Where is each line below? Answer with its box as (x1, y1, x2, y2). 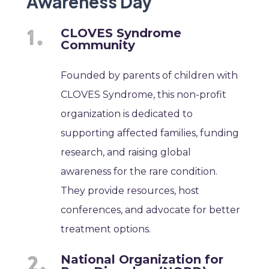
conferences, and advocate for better (61, 204, 241, 216)
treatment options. (61, 223, 151, 235)
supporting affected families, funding (61, 127, 240, 139)
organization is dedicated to (61, 107, 193, 119)
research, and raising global (61, 146, 192, 158)
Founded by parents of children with (61, 69, 238, 81)
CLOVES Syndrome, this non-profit (61, 88, 227, 100)
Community (61, 37, 136, 52)
